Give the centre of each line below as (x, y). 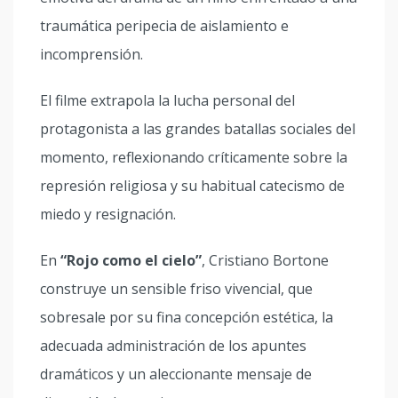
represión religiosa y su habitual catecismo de (192, 186)
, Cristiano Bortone (265, 260)
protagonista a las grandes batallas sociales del (198, 129)
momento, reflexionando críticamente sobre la (194, 157)
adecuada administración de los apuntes (173, 346)
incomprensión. (92, 54)
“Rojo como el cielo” (131, 260)
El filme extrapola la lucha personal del (167, 100)
